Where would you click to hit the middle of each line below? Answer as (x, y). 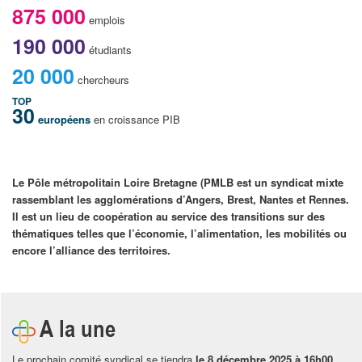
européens (65, 119)
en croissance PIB (137, 119)
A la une (77, 328)
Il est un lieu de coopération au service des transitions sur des (168, 216)
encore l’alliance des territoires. (91, 250)
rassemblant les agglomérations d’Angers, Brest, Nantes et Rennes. (180, 199)
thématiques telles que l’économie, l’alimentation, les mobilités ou (179, 233)
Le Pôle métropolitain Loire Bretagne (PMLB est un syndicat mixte (177, 182)
